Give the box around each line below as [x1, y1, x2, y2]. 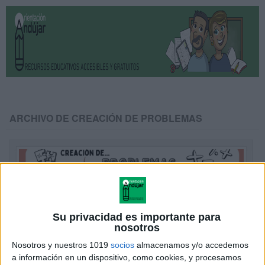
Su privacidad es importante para [53, 211, 221, 223]
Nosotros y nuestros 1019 [12, 240, 111, 250]
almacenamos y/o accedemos [134, 240, 248, 250]
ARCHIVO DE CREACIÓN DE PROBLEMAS [9, 111, 203, 125]
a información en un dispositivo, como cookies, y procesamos [12, 253, 241, 262]
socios [111, 240, 134, 250]
